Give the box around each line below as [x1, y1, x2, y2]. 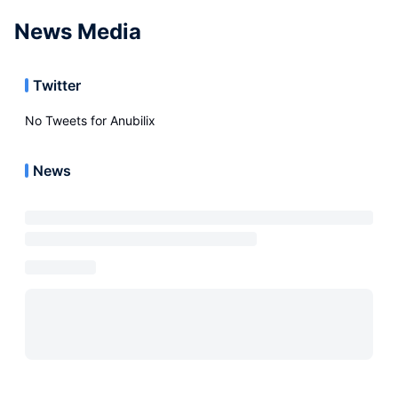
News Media [14, 19, 141, 44]
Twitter [33, 76, 81, 94]
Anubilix [110, 113, 155, 128]
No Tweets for [25, 113, 110, 128]
